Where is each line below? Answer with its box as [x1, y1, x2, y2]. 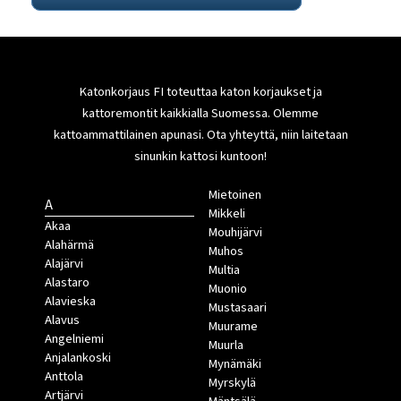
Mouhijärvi [207, 222, 262, 242]
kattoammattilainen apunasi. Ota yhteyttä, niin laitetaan [53, 124, 348, 144]
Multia [207, 260, 240, 279]
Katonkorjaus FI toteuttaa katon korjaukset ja [79, 81, 322, 101]
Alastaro [45, 272, 90, 292]
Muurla [207, 335, 243, 354]
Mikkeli [207, 203, 245, 223]
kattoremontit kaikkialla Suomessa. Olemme [82, 103, 319, 123]
